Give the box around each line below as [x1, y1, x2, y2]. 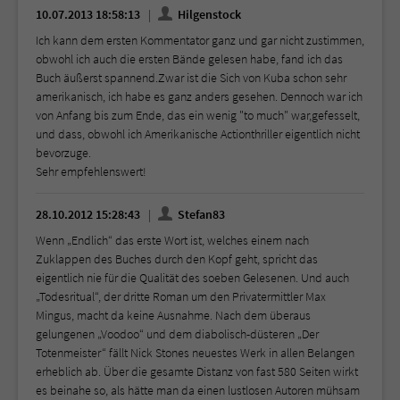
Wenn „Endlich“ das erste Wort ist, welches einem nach [36, 232, 309, 249]
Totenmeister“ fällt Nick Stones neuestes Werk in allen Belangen [36, 345, 354, 362]
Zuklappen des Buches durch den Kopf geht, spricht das [36, 251, 318, 268]
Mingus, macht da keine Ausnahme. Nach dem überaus [36, 307, 311, 324]
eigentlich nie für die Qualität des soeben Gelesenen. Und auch [36, 270, 349, 287]
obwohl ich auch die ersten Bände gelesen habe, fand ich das [36, 51, 343, 68]
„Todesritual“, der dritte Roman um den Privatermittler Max [36, 288, 326, 305]
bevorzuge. [36, 145, 91, 162]
